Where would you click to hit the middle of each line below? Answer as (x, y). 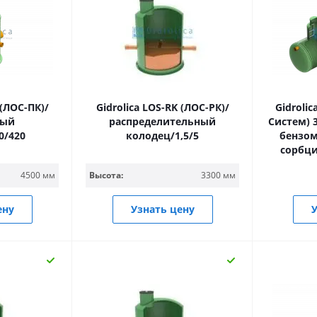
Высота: (106, 175)
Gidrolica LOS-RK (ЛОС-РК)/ (162, 107)
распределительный (162, 121)
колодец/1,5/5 (162, 136)
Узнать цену (162, 209)
